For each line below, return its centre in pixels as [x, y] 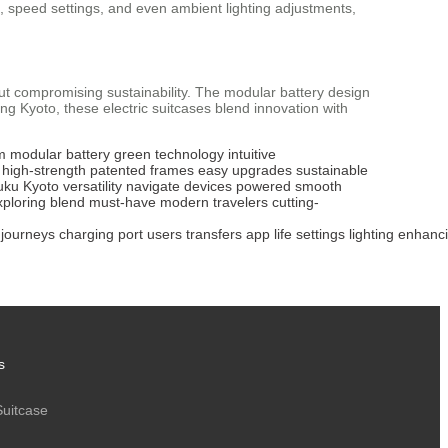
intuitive [252, 153]
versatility [92, 185]
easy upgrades [245, 169]
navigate [153, 185]
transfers [214, 233]
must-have [122, 201]
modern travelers [214, 201]
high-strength [44, 169]
